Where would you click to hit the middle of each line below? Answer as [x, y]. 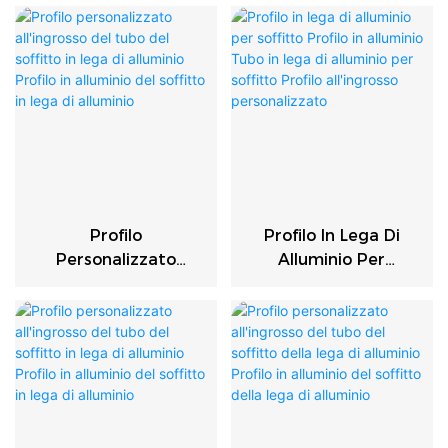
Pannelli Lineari [332, 13]
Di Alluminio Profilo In [116, 331]
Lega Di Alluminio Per [331, 331]
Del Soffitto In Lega [116, 307]
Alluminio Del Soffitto [116, 355]
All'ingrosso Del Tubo [116, 283]
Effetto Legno [331, 37]
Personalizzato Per [116, 13]
